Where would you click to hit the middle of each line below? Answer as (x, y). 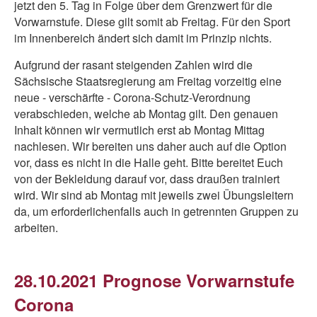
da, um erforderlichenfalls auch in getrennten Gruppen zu (156, 211)
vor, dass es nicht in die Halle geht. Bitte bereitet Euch (149, 162)
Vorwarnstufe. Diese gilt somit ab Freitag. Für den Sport (152, 22)
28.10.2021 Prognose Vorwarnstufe (154, 280)
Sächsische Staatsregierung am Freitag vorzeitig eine (148, 81)
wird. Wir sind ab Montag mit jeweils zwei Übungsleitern (154, 195)
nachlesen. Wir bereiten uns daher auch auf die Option (150, 146)
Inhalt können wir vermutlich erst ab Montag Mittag (139, 130)
